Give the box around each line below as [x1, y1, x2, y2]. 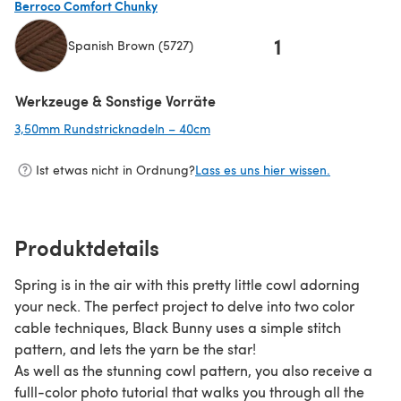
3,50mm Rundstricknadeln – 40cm [14, 119, 210, 137]
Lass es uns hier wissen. [195, 161, 330, 179]
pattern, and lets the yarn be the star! [14, 338, 256, 358]
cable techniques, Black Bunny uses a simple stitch [14, 317, 341, 337]
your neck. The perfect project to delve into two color [14, 295, 354, 315]
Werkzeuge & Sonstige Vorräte [15, 90, 216, 111]
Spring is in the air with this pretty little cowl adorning [14, 274, 360, 294]
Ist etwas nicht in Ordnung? [36, 161, 195, 179]
